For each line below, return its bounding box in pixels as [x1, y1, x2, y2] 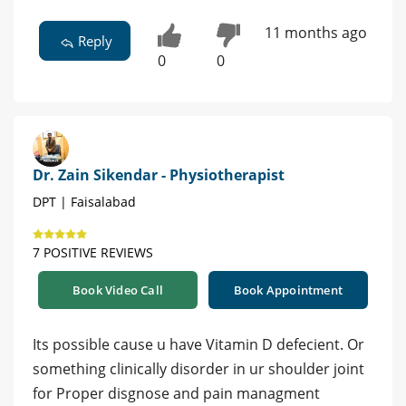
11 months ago [264, 23, 367, 43]
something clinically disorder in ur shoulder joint [33, 358, 364, 379]
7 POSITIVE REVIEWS [33, 243, 153, 261]
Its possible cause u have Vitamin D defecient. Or [33, 333, 364, 354]
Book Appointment [233, 281, 343, 298]
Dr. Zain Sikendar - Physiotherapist [33, 164, 285, 185]
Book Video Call [72, 281, 163, 298]
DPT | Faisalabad [33, 192, 136, 210]
